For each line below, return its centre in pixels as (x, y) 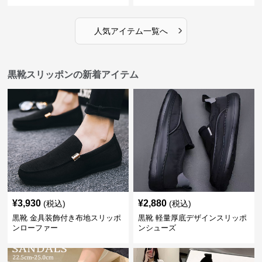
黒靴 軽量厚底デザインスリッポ (192, 218)
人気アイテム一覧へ (131, 31)
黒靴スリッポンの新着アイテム (73, 75)
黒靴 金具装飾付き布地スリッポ (67, 218)
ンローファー (35, 228)
